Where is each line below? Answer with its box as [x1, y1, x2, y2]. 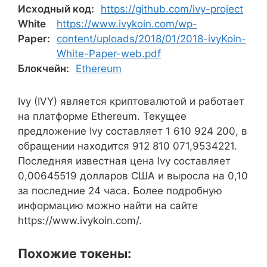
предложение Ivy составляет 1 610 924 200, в [18, 125, 247, 137]
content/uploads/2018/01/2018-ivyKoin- [57, 33, 246, 45]
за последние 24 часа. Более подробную [18, 185, 222, 197]
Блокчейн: [18, 63, 69, 74]
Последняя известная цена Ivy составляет [18, 155, 231, 167]
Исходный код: [18, 3, 94, 15]
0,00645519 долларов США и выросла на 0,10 [18, 170, 248, 182]
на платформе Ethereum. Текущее [18, 110, 187, 122]
